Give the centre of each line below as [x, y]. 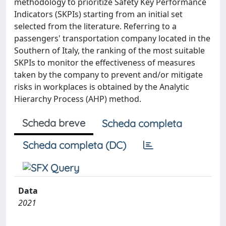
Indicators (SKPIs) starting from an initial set [98, 14]
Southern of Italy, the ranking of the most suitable [109, 50]
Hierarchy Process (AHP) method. [78, 99]
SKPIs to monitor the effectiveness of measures [105, 63]
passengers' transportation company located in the [112, 38]
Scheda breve [54, 123]
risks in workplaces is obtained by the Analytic [102, 87]
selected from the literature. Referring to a [95, 26]
